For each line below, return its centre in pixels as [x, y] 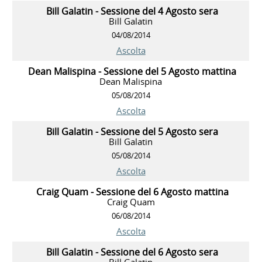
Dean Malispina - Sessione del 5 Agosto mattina [132, 71]
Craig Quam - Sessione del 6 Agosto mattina [132, 192]
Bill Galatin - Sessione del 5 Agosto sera [132, 131]
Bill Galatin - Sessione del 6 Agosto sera [132, 252]
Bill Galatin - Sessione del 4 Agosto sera [132, 11]
